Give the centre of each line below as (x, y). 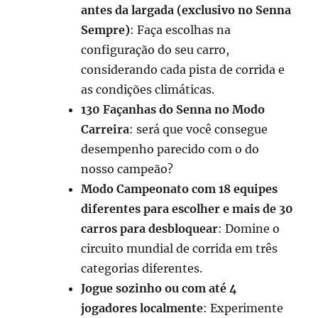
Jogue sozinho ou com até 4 (159, 288)
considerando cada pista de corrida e (183, 69)
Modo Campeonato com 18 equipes (180, 188)
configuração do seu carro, (155, 49)
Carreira (105, 129)
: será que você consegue (199, 129)
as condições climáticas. (148, 89)
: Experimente (243, 308)
